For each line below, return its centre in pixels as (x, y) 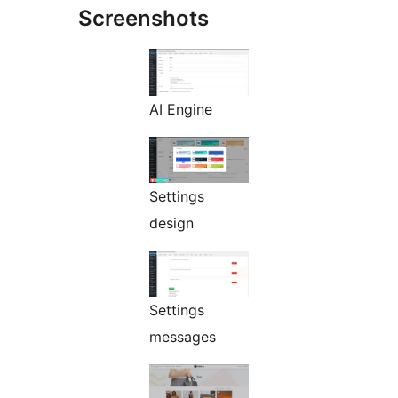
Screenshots (143, 19)
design (171, 223)
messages (183, 337)
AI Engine (181, 109)
